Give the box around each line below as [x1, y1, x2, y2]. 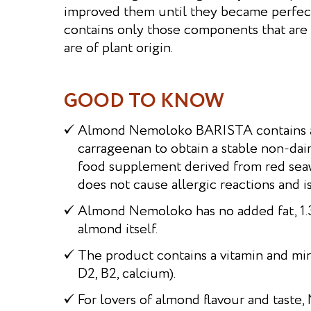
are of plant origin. [64, 38, 173, 58]
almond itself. [78, 219, 158, 239]
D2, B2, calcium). [78, 264, 176, 284]
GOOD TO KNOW [64, 87, 224, 116]
